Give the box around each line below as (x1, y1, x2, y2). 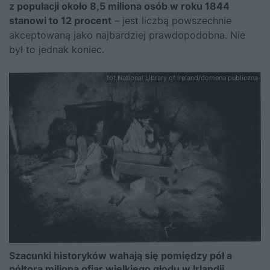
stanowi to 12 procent (9, 14, 111, 27)
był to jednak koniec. (9, 43, 104, 56)
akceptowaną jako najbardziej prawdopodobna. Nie (9, 29, 245, 42)
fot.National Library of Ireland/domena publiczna (107, 74, 258, 83)
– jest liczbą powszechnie (111, 14, 231, 27)
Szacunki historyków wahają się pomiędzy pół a (9, 250, 232, 262)
